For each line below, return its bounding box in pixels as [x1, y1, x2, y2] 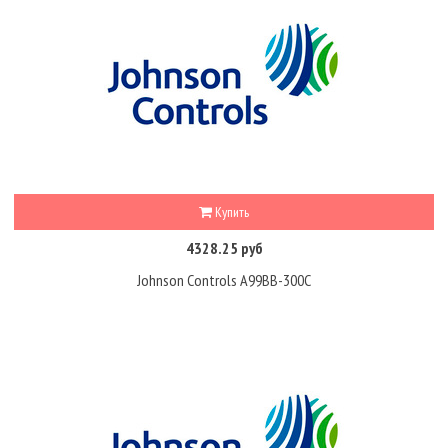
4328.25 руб [185, 237, 263, 258]
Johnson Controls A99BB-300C [137, 270, 311, 291]
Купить [212, 202, 249, 221]
